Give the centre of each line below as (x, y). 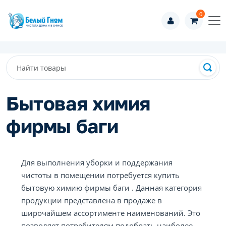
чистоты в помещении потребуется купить (100, 175)
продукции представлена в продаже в (92, 200)
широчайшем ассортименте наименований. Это (111, 213)
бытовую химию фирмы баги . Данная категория (111, 188)
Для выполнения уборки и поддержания (97, 162)
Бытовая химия (78, 103)
